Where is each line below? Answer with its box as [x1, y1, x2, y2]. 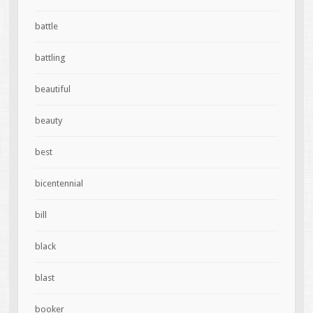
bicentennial [34, 177, 83, 189]
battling [34, 52, 66, 63]
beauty [34, 115, 62, 126]
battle [34, 20, 58, 31]
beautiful [34, 83, 71, 94]
